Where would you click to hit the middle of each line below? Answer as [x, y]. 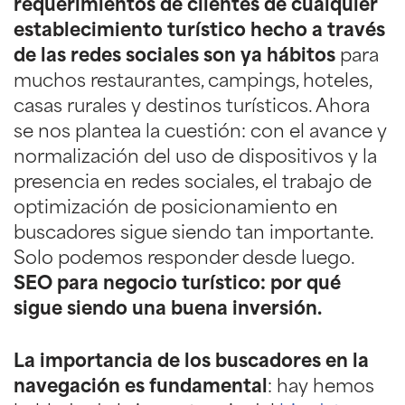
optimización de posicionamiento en [176, 208]
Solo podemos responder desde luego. [184, 259]
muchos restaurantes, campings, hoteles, [193, 82]
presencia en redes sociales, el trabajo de [193, 183]
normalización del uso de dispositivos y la [195, 158]
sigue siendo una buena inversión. [168, 310]
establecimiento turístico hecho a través [199, 31]
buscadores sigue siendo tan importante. [193, 234]
